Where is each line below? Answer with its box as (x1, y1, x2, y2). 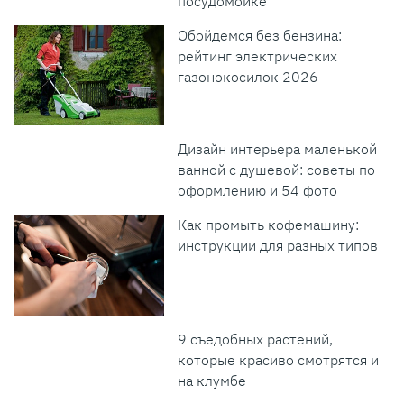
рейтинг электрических (178, 46, 338, 65)
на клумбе (178, 371, 247, 390)
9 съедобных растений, (178, 329, 334, 348)
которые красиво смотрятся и (178, 350, 380, 369)
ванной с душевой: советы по (178, 161, 376, 179)
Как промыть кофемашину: (178, 216, 360, 234)
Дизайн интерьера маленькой (178, 140, 378, 159)
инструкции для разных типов (178, 236, 379, 255)
